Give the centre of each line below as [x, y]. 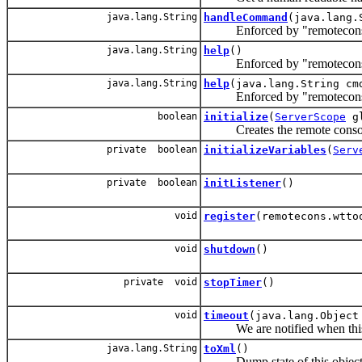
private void [160, 282]
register [229, 216]
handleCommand [246, 17]
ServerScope [310, 116]
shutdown [229, 249]
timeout [226, 315]
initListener [242, 183]
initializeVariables [265, 149]
